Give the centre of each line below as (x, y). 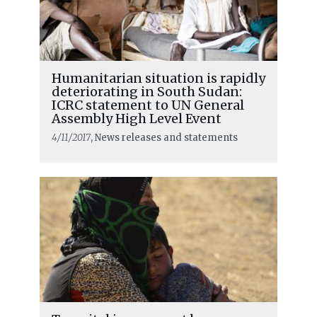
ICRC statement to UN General (148, 105)
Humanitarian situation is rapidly (158, 78)
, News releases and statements (164, 137)
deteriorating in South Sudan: (146, 91)
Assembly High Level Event (136, 118)
